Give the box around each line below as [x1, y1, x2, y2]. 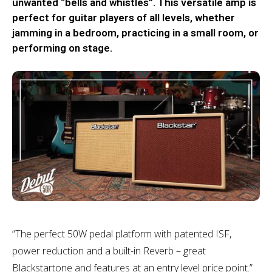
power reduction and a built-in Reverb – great [12, 243, 206, 257]
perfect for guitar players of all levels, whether [12, 12, 235, 24]
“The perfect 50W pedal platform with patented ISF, [12, 226, 231, 240]
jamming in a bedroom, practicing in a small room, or [12, 27, 259, 39]
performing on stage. [12, 42, 112, 54]
